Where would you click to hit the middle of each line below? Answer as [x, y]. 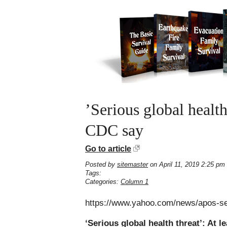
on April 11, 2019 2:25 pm [186, 164]
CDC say [114, 130]
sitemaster [133, 164]
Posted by [101, 164]
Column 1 [135, 182]
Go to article [108, 149]
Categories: [103, 182]
